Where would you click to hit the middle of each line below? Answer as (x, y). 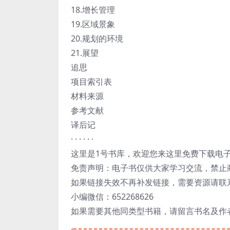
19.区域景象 (93, 24)
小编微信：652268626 (112, 197)
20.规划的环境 (97, 39)
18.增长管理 (93, 10)
